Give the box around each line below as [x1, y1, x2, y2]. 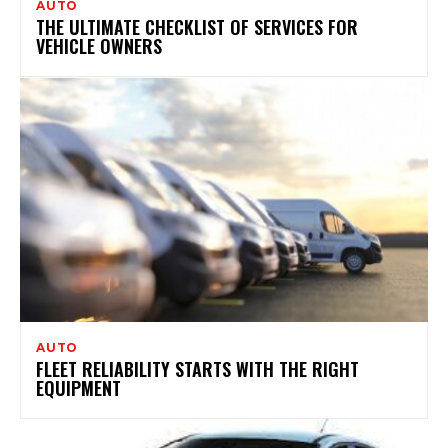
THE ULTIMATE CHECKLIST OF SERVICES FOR [36, 13, 358, 40]
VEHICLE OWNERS [36, 32, 162, 59]
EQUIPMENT [36, 374, 121, 401]
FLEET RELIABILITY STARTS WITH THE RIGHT [36, 355, 359, 382]
